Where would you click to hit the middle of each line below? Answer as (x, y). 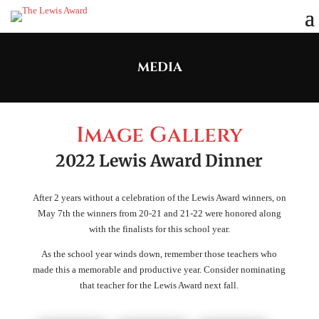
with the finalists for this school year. (159, 229)
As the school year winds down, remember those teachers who (159, 254)
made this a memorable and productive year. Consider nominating (159, 270)
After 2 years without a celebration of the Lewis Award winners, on (159, 198)
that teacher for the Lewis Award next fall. (159, 286)
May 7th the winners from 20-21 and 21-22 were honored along (159, 214)
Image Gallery (159, 136)
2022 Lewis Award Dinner (159, 161)
